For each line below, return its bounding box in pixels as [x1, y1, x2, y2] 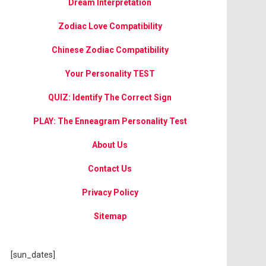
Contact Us [88, 164, 132, 173]
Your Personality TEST [65, 69, 155, 78]
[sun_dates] [11, 250, 55, 259]
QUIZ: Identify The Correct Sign [48, 93, 172, 102]
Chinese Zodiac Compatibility [51, 45, 169, 55]
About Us [92, 140, 128, 150]
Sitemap [93, 211, 126, 221]
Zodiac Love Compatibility [58, 21, 162, 31]
